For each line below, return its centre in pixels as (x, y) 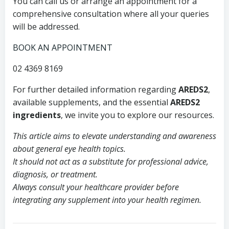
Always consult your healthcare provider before (96, 187)
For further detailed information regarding (96, 89)
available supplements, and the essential (91, 102)
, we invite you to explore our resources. (138, 115)
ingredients (37, 115)
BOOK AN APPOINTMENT (63, 48)
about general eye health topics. (69, 149)
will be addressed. (46, 27)
